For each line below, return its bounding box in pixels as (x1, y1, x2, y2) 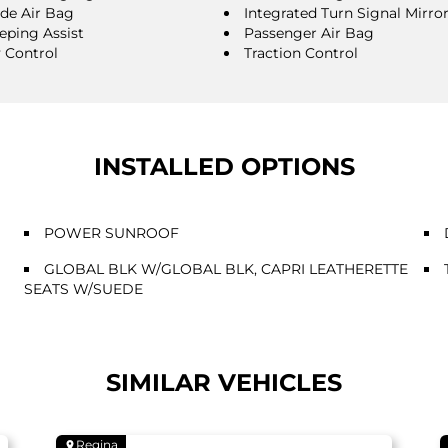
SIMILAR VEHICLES (106, 367, 342, 397)
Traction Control (244, 43, 358, 62)
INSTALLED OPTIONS (93, 151, 355, 181)
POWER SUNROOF (44, 223, 179, 242)
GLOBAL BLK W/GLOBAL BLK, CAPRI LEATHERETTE (44, 259, 408, 278)
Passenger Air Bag (244, 23, 374, 42)
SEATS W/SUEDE (24, 279, 143, 298)
